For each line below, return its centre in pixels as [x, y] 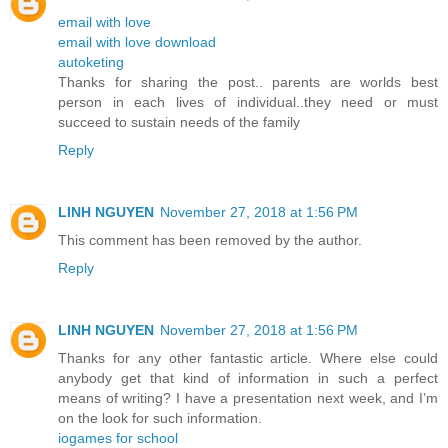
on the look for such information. [160, 417]
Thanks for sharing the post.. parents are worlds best [248, 81]
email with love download [137, 41]
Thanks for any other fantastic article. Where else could [248, 357]
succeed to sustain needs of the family [179, 121]
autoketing [91, 61]
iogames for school [118, 437]
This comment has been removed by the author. [210, 239]
